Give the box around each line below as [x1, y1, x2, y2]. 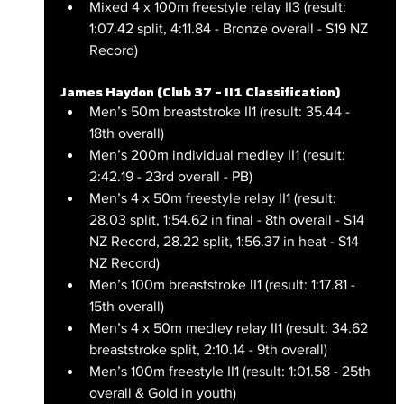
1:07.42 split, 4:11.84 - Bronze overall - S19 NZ [88, 20, 372, 36]
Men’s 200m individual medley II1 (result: [88, 146, 349, 162]
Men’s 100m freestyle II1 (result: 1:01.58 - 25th [88, 363, 374, 379]
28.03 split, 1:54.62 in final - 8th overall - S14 [88, 211, 368, 227]
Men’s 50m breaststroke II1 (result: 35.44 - [88, 103, 353, 119]
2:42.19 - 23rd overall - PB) [88, 168, 252, 184]
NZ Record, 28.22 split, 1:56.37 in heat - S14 [88, 233, 363, 249]
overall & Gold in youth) [88, 384, 236, 400]
